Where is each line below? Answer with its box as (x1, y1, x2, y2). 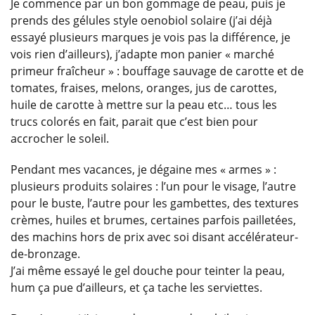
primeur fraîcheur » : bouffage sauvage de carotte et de (11, 63, 304, 79)
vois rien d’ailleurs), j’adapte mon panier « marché (11, 46, 274, 63)
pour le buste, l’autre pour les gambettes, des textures (11, 195, 299, 212)
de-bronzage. (11, 246, 80, 262)
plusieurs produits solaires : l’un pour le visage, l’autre (11, 179, 296, 195)
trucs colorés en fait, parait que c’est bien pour (11, 114, 258, 130)
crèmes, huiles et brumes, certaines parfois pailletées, (11, 212, 296, 229)
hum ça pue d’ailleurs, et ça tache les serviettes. (11, 280, 262, 296)
